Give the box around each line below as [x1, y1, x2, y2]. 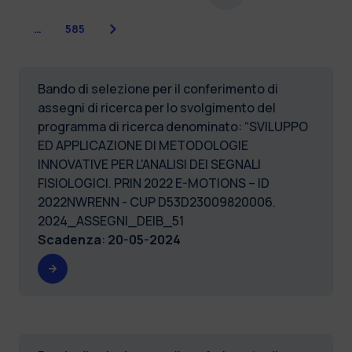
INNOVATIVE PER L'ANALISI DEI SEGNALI [38, 155, 261, 173]
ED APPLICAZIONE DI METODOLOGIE [38, 136, 248, 154]
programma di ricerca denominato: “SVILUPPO [38, 117, 308, 135]
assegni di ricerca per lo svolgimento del [38, 98, 276, 116]
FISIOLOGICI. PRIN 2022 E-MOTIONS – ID [38, 174, 269, 192]
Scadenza [38, 230, 101, 248]
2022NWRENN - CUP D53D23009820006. [38, 192, 276, 211]
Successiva [107, 19, 181, 38]
